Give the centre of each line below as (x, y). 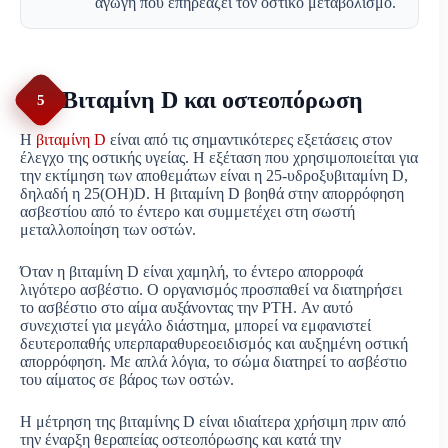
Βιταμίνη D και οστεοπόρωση (212, 99)
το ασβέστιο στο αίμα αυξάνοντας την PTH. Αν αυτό (186, 308)
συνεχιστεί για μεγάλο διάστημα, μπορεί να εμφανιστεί (195, 326)
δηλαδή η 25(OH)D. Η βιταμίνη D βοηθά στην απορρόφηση (212, 194)
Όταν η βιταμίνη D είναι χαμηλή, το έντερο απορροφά (191, 272)
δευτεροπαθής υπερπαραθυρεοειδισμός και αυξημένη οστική (214, 344)
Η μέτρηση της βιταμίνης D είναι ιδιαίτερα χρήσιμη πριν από (213, 422)
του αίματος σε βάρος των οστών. (127, 380)
